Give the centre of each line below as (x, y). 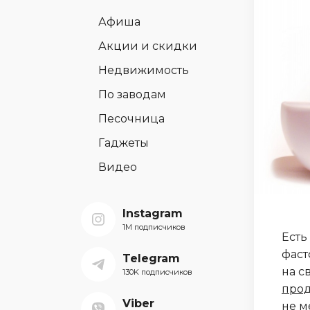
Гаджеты (124, 143)
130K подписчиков (157, 272)
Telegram (151, 258)
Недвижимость (144, 70)
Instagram (153, 213)
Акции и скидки (148, 46)
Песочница (131, 119)
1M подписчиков (154, 227)
